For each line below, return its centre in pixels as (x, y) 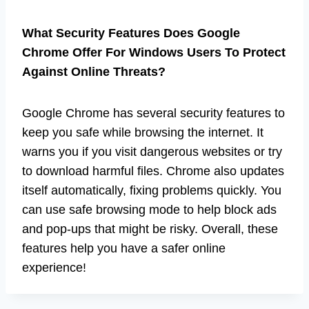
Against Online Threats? (94, 71)
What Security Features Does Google (131, 33)
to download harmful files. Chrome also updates (153, 171)
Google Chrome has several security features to (153, 113)
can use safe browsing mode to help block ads (149, 209)
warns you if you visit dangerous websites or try (152, 151)
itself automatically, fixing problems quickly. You (152, 190)
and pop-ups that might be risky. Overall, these (150, 229)
